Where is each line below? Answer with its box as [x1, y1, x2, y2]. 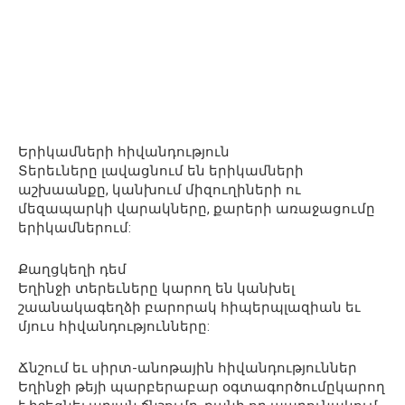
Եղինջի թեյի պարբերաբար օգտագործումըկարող [18, 379, 385, 396]
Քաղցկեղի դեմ [18, 261, 127, 278]
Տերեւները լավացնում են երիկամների [18, 163, 304, 180]
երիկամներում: [18, 220, 131, 237]
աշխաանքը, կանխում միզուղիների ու [18, 182, 301, 199]
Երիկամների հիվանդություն [18, 144, 230, 161]
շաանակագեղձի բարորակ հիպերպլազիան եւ [18, 299, 361, 316]
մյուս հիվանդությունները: [18, 318, 210, 335]
